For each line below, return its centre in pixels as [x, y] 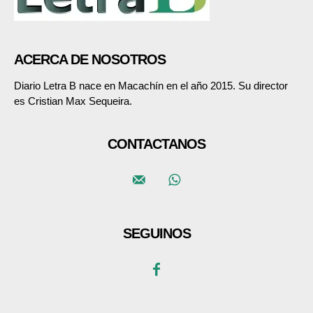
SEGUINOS [156, 234]
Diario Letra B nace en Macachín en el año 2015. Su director [151, 86]
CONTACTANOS [156, 144]
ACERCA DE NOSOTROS [90, 60]
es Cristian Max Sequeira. [73, 101]
